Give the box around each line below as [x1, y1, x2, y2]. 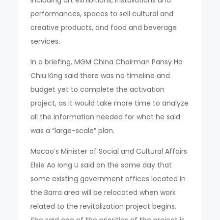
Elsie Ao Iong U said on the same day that [30, 160, 172, 170]
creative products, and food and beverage [30, 22, 177, 32]
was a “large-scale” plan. [30, 125, 115, 136]
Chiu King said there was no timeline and [30, 70, 170, 81]
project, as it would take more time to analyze [30, 98, 189, 108]
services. [30, 36, 60, 46]
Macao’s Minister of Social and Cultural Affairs [30, 146, 188, 156]
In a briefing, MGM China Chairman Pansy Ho [30, 56, 183, 67]
